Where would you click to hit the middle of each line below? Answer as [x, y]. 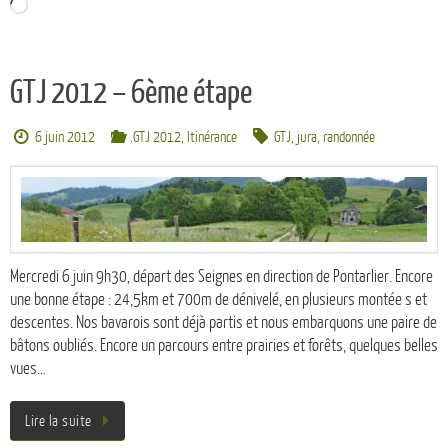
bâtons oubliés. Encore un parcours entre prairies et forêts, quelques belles [224, 346]
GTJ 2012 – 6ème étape [131, 92]
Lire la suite [58, 422]
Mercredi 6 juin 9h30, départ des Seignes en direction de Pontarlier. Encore [221, 277]
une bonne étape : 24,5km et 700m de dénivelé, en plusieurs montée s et [218, 300]
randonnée [349, 137]
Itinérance [211, 137]
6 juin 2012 [65, 137]
